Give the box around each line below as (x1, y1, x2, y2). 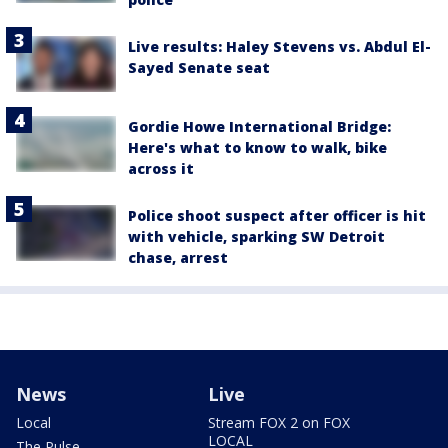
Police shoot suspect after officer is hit (128, 205, 426, 225)
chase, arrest (128, 247, 228, 267)
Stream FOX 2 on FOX (208, 412, 350, 432)
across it (128, 158, 194, 178)
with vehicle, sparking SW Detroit (128, 226, 385, 246)
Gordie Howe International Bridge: (128, 116, 391, 136)
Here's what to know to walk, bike (128, 137, 387, 157)
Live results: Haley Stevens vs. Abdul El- (128, 36, 431, 56)
